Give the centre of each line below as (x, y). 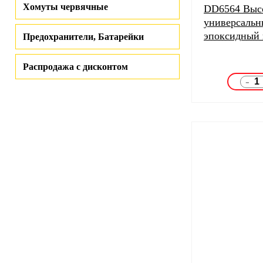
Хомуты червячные (65, 7)
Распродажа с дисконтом (75, 67)
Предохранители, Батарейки (83, 37)
